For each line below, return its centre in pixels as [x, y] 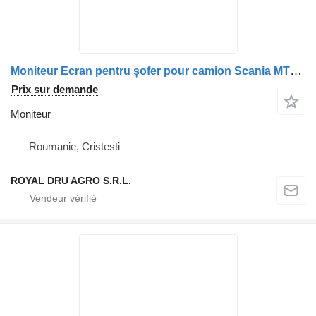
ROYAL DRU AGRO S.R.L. [71, 181]
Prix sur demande [55, 90]
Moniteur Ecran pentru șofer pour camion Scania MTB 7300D [296, 71]
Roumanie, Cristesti [74, 147]
